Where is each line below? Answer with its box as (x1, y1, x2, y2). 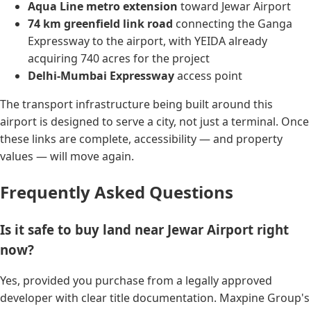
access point (174, 67, 242, 83)
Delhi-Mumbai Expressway (28, 67, 174, 83)
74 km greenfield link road (28, 15, 173, 31)
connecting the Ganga (173, 15, 292, 31)
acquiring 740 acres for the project (28, 50, 210, 66)
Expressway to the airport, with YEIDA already (28, 33, 267, 49)
